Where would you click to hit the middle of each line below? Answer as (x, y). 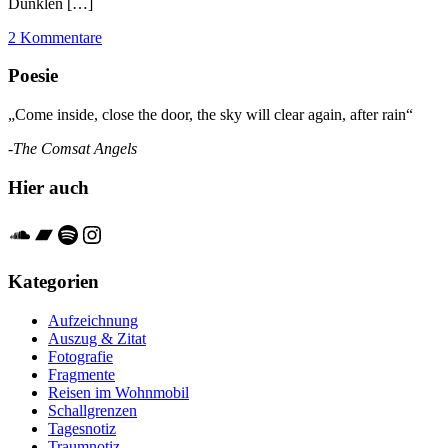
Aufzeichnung (93, 320)
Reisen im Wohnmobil (118, 392)
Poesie (33, 76)
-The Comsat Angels (72, 149)
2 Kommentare (55, 37)
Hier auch (48, 187)
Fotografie (80, 356)
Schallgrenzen (92, 410)
